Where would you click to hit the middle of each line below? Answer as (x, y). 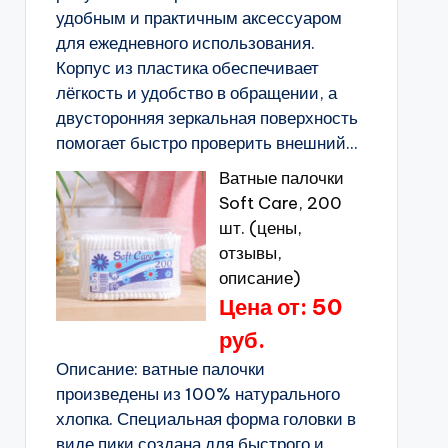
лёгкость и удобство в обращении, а (196, 93)
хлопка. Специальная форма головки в (205, 419)
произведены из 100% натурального (197, 394)
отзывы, (250, 253)
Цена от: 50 (280, 307)
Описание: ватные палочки (160, 369)
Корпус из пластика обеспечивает (187, 68)
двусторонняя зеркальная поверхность (206, 118)
